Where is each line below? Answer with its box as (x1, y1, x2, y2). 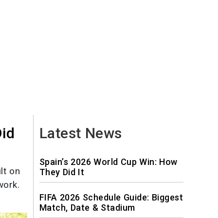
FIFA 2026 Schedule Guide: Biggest (39, 192, 183, 202)
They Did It (39, 166, 84, 177)
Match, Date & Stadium (39, 202, 135, 213)
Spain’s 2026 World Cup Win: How (39, 156, 178, 167)
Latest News (39, 124, 122, 142)
